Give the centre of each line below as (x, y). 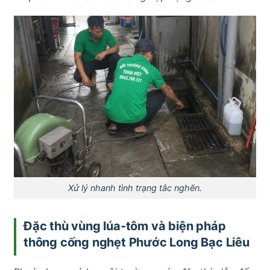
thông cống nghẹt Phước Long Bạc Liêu (137, 242)
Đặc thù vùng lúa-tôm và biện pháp (125, 226)
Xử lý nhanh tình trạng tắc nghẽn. (135, 188)
